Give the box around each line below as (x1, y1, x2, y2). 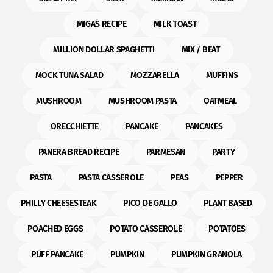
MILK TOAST (153, 19, 197, 29)
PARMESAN (146, 147, 185, 157)
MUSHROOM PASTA (108, 96, 177, 106)
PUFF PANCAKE (30, 249, 84, 260)
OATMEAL (204, 96, 237, 106)
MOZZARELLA (130, 70, 179, 80)
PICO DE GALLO (123, 198, 177, 208)
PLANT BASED (204, 198, 252, 208)
